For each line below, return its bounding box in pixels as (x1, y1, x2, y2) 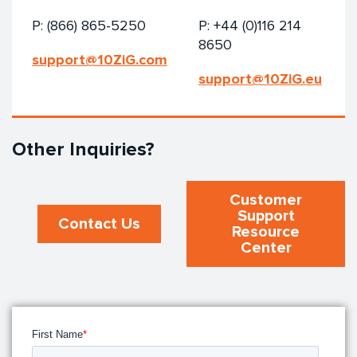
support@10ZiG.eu (198, 70, 322, 88)
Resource (232, 222, 300, 241)
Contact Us (58, 214, 141, 233)
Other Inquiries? (12, 138, 155, 161)
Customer (229, 190, 303, 210)
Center (240, 238, 292, 257)
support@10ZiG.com (32, 51, 167, 69)
